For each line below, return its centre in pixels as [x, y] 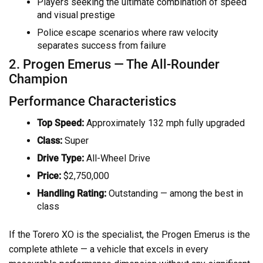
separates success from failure [102, 45]
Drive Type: [60, 158]
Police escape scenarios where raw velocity [128, 32]
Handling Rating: [72, 193]
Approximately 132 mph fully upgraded [164, 123]
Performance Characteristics [92, 101]
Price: [49, 176]
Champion [38, 78]
